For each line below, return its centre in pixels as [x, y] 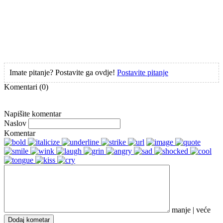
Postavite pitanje [143, 72]
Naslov [15, 123]
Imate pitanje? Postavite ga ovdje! [63, 72]
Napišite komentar [33, 113]
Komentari [22, 87]
